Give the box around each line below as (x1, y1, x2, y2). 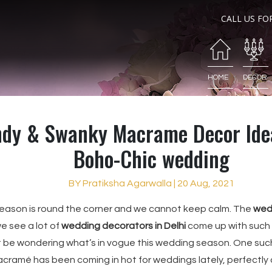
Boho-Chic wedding (73, 143, 229, 174)
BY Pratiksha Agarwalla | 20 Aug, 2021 (68, 178, 234, 188)
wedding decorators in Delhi (59, 221, 188, 231)
